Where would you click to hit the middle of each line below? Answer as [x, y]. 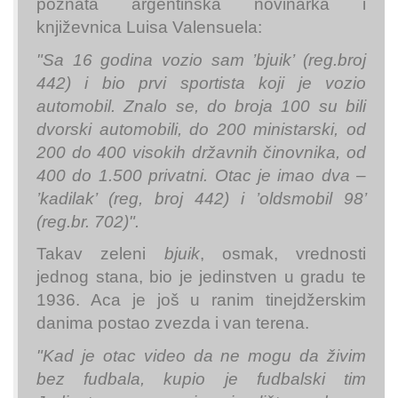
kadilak [67, 198]
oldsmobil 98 [311, 198]
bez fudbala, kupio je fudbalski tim [201, 378]
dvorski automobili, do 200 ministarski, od [201, 129]
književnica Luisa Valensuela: [149, 28]
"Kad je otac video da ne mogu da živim [201, 355]
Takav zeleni [100, 254]
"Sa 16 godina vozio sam [145, 60]
